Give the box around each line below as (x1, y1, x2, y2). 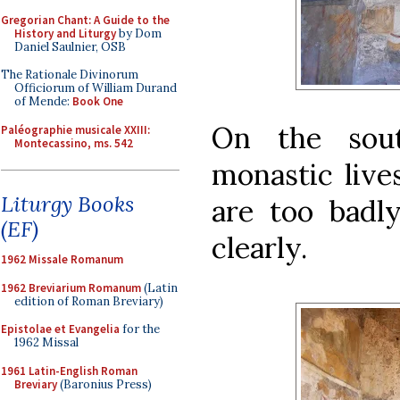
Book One (72, 94, 123, 109)
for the (120, 321, 160, 337)
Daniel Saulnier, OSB (14, 38, 126, 54)
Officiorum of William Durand (14, 80, 177, 96)
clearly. (212, 229, 307, 266)
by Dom (116, 25, 162, 41)
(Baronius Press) (57, 376, 152, 392)
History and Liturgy (14, 25, 116, 41)
